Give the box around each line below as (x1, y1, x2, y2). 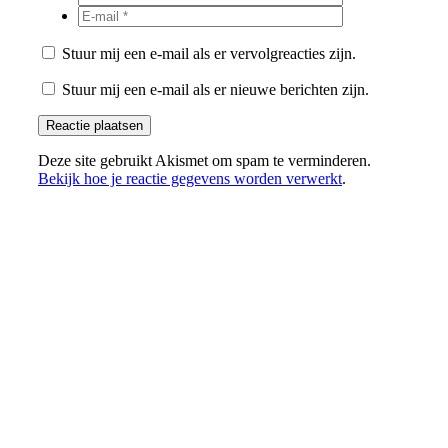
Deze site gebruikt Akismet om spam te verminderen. (38, 152, 371, 170)
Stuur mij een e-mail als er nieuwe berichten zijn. (62, 81, 369, 99)
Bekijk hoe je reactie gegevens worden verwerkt (38, 170, 342, 188)
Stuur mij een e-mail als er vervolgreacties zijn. (62, 45, 356, 63)
